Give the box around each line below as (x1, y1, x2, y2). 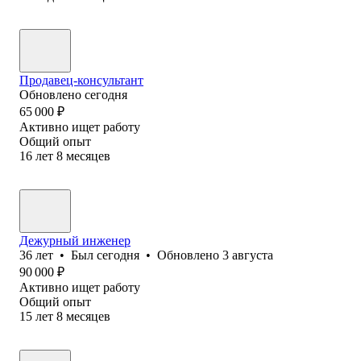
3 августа (222, 247, 273, 262)
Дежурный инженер (19, 233, 131, 247)
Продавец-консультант (19, 73, 143, 87)
